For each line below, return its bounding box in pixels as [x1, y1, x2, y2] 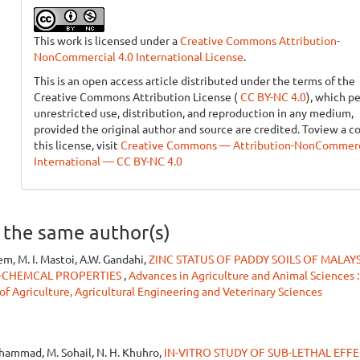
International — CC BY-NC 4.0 [33, 153, 182, 168]
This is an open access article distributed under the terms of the [33, 73, 355, 88]
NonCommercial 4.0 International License [33, 49, 243, 63]
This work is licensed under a [33, 33, 180, 47]
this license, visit [33, 137, 121, 152]
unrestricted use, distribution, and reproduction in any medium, [33, 105, 354, 120]
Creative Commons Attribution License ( [33, 89, 238, 104]
